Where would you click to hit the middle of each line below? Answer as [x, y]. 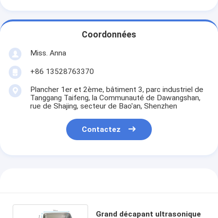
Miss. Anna [48, 53]
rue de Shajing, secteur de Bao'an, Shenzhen [103, 106]
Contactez [101, 130]
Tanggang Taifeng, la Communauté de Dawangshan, [115, 98]
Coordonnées [109, 35]
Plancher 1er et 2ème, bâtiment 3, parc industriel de [117, 89]
